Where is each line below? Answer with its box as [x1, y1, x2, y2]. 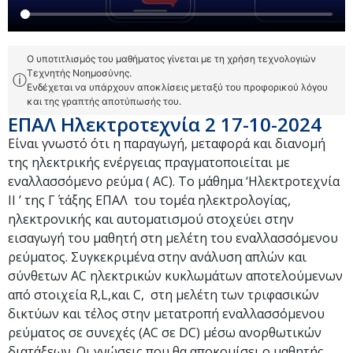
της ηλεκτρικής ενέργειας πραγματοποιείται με [8, 153, 290, 171]
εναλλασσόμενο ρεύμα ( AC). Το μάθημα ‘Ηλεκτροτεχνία [8, 172, 340, 190]
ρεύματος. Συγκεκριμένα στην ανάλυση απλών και [8, 247, 307, 266]
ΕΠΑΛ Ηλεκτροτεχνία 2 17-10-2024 [8, 110, 321, 137]
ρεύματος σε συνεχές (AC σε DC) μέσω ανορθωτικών [8, 323, 321, 341]
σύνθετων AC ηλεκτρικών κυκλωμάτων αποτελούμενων [8, 266, 343, 284]
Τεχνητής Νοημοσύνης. [27, 66, 132, 79]
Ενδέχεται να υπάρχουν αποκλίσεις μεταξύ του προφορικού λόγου [27, 80, 328, 93]
